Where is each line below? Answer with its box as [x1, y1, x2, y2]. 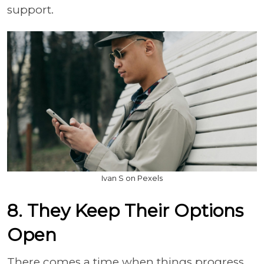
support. [7, 2, 57, 16]
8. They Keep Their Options [7, 200, 243, 222]
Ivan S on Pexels [101, 173, 163, 183]
